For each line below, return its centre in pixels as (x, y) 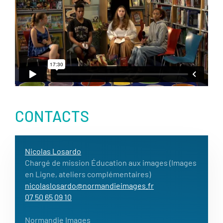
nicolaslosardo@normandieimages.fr (89, 186)
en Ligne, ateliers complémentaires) (88, 174)
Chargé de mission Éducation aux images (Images (111, 163)
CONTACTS (52, 116)
